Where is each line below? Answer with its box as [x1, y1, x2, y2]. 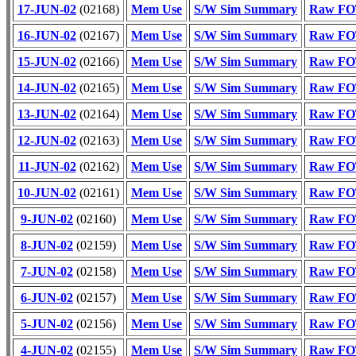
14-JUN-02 [17, 81, 76, 95]
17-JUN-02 [17, 2, 76, 16]
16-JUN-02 [17, 29, 76, 42]
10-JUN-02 [17, 186, 76, 199]
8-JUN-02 [21, 238, 73, 252]
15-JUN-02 [17, 55, 76, 68]
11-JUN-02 [17, 160, 76, 173]
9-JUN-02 [21, 212, 73, 226]
